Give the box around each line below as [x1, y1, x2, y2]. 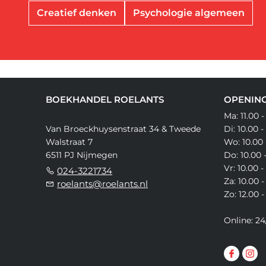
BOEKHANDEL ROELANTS [46, 94, 164, 106]
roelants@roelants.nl [57, 178, 148, 190]
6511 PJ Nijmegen [46, 150, 118, 161]
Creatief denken [37, 7, 117, 19]
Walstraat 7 [46, 137, 93, 148]
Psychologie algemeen [133, 7, 245, 19]
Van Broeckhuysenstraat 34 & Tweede [46, 123, 201, 135]
